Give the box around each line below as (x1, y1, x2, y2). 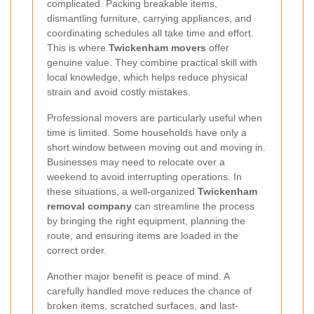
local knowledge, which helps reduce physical (47, 71, 247, 83)
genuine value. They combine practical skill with (47, 56, 257, 68)
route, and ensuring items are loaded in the (47, 229, 238, 241)
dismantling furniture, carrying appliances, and (47, 12, 252, 24)
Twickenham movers (109, 41, 206, 53)
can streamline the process (132, 200, 254, 212)
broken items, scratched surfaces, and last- (47, 299, 238, 311)
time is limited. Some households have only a (47, 126, 247, 138)
